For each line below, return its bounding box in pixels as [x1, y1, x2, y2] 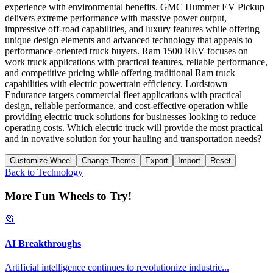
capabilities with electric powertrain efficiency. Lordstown [5, 78, 227, 89]
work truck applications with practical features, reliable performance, [5, 56, 268, 67]
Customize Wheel [10, 155, 72, 165]
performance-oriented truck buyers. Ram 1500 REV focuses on [5, 45, 248, 56]
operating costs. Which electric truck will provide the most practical [5, 122, 263, 133]
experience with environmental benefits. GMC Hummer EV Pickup [5, 1, 264, 12]
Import [178, 155, 200, 165]
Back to [5, 166, 35, 177]
